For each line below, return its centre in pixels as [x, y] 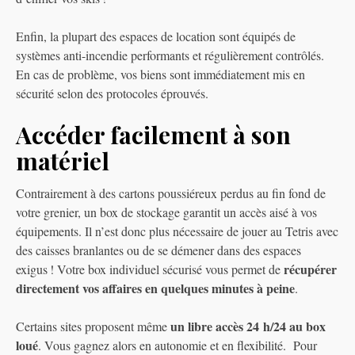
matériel [63, 161]
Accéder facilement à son [153, 135]
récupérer [310, 269]
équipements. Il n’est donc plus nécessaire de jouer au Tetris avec [177, 231]
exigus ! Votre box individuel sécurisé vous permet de [150, 269]
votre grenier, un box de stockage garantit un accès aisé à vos [166, 212]
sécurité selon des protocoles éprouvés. [114, 94]
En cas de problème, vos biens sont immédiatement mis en [160, 74]
